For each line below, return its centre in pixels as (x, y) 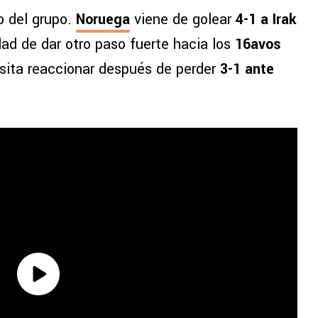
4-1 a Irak (266, 20)
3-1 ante (247, 70)
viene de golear (183, 20)
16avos (258, 45)
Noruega (103, 20)
